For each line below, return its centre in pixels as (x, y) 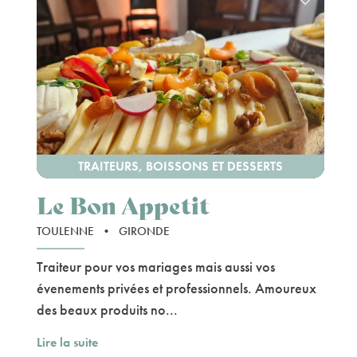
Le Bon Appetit (123, 204)
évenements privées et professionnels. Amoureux (177, 288)
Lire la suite (67, 343)
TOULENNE (67, 231)
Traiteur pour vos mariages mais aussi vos (156, 267)
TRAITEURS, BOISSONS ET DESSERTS (180, 167)
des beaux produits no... (107, 310)
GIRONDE (144, 231)
